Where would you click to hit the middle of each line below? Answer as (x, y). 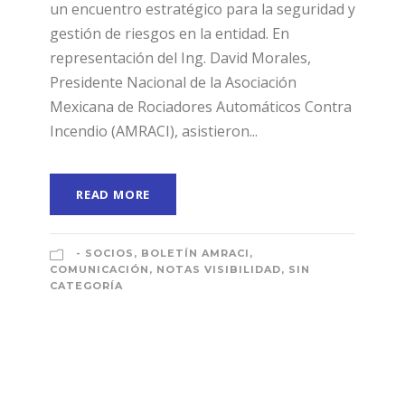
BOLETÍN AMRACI (195, 254)
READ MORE (113, 195)
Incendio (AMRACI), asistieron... (154, 132)
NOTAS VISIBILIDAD (219, 270)
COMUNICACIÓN (99, 270)
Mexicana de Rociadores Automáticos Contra (201, 107)
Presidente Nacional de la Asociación (173, 83)
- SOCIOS (105, 254)
